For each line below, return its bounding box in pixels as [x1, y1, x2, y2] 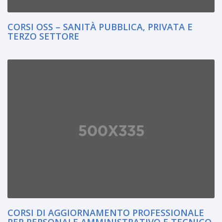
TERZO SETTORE [7, 30, 79, 42]
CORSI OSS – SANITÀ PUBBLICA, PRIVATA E [7, 20, 193, 33]
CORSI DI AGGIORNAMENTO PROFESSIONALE [7, 206, 204, 219]
